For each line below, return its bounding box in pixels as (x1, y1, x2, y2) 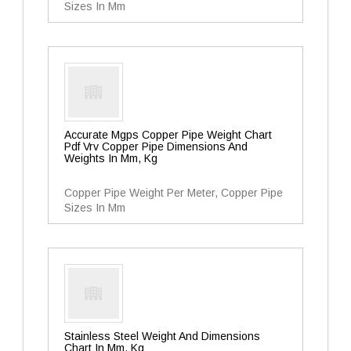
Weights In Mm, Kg (64, 152, 157, 165)
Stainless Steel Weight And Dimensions (64, 330, 260, 342)
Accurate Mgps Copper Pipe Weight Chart (64, 128, 272, 141)
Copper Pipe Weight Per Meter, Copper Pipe (64, 186, 283, 199)
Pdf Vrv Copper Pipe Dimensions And (64, 140, 248, 153)
